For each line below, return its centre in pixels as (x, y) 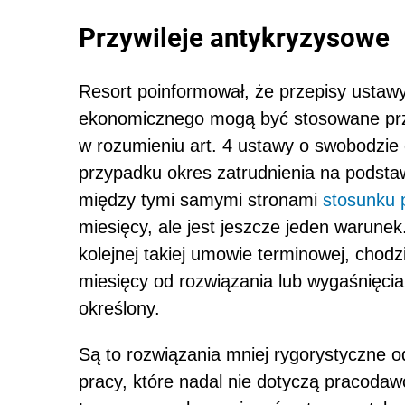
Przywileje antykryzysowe (234, 37)
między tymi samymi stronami (201, 199)
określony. (119, 308)
